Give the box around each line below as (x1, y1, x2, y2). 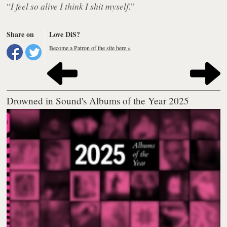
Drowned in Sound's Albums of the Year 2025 (7, 94, 190, 107)
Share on (7, 29, 34, 40)
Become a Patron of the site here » (49, 44, 131, 52)
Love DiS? (49, 29, 81, 40)
